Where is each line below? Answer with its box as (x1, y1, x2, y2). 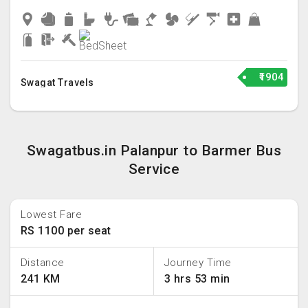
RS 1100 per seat (21, 224, 111, 237)
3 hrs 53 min (164, 272, 230, 285)
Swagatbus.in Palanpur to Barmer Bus (26, 142, 282, 159)
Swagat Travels (21, 77, 94, 88)
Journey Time (164, 256, 232, 269)
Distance (21, 256, 65, 269)
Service (128, 161, 180, 177)
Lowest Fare (21, 208, 82, 221)
